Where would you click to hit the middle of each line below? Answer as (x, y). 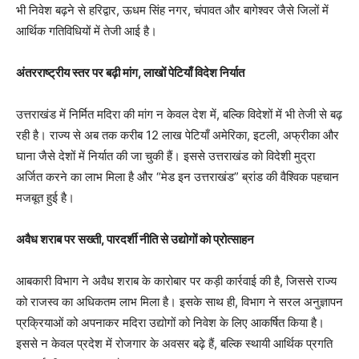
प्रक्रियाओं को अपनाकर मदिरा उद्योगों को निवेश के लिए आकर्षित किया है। (170, 323)
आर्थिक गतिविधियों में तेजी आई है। (87, 31)
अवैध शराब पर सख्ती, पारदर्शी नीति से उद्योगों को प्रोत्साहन (135, 240)
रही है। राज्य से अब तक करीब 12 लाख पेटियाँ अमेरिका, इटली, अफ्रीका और (177, 135)
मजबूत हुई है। (45, 198)
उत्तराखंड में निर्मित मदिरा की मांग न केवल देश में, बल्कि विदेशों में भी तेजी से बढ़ (179, 115)
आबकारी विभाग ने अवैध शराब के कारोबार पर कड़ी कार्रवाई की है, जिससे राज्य (176, 281)
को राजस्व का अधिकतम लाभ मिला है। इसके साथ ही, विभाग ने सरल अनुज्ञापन (179, 302)
